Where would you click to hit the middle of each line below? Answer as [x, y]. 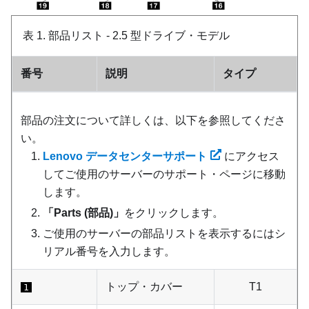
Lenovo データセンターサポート [125, 156]
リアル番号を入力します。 [109, 251]
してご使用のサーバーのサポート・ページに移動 [164, 174]
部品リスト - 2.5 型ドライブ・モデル [139, 35]
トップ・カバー [144, 286]
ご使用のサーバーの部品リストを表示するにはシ [164, 233]
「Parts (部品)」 [83, 212]
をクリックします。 [174, 212]
